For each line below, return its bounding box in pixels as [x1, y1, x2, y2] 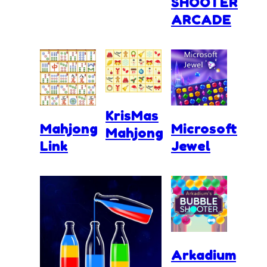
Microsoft [171, 120, 237, 137]
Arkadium [171, 246, 236, 263]
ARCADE [171, 11, 231, 29]
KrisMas [105, 106, 159, 124]
